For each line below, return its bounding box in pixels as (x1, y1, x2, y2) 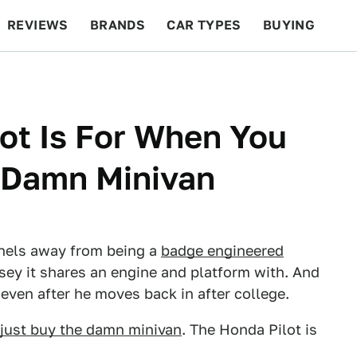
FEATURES (264, 69, 335, 84)
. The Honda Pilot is (182, 321, 317, 338)
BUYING (262, 18, 316, 33)
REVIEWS (7, 18, 69, 33)
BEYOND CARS (16, 69, 112, 84)
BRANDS (89, 18, 146, 33)
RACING (132, 69, 185, 84)
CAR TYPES (167, 18, 241, 33)
